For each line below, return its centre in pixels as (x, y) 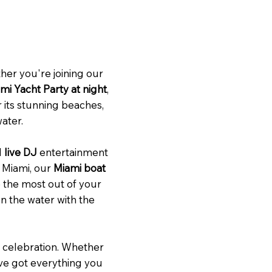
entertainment (73, 152)
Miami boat (80, 168)
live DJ (21, 152)
